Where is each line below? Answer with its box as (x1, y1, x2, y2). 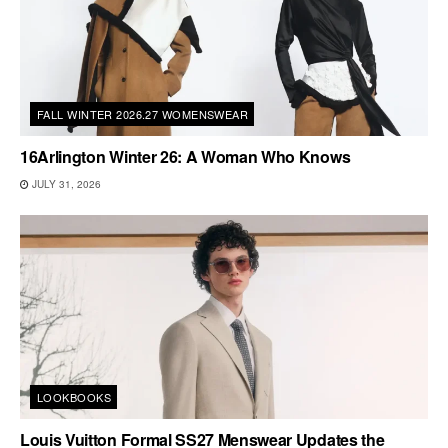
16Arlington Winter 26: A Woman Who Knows (20, 144, 351, 168)
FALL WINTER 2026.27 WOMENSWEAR (37, 105, 249, 122)
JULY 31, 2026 (29, 176, 101, 191)
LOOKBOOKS (37, 388, 111, 405)
